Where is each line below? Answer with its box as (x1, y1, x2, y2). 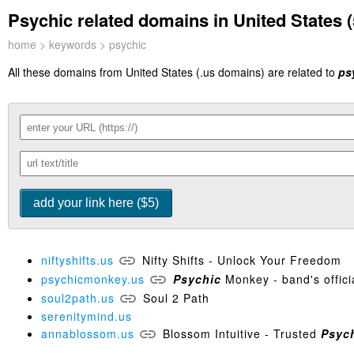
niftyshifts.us (41, 252, 114, 268)
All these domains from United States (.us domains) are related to (8, 64, 338, 80)
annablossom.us (41, 326, 134, 341)
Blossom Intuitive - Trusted (163, 326, 321, 341)
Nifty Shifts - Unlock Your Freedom (142, 252, 341, 268)
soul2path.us (41, 290, 115, 306)
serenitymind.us (41, 308, 132, 324)
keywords (49, 36, 96, 52)
